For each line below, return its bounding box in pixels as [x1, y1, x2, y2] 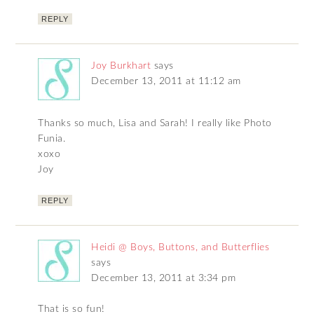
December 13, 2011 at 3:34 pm [91, 273, 236, 284]
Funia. [38, 134, 66, 144]
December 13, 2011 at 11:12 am [91, 76, 241, 87]
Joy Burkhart [91, 61, 151, 71]
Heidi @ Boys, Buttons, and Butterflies [91, 243, 270, 253]
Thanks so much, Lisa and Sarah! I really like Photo [38, 118, 272, 129]
